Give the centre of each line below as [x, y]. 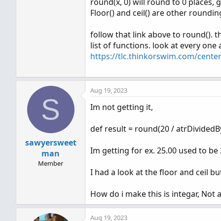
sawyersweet [51, 142]
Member [51, 163]
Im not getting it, [122, 107]
